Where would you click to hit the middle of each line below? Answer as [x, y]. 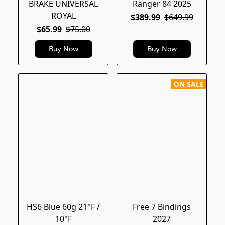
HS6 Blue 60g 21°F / [63, 207]
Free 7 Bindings [162, 207]
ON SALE [189, 84]
